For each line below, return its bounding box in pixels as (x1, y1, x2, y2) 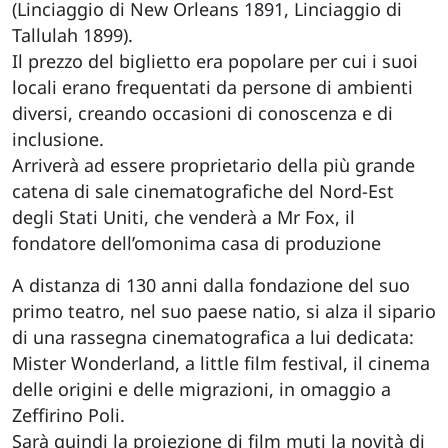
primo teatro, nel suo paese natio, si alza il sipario (12, 299, 436, 324)
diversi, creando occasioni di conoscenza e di (12, 101, 393, 126)
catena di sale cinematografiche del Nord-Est (12, 179, 394, 204)
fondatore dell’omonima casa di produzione (12, 231, 381, 256)
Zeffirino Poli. (12, 403, 125, 428)
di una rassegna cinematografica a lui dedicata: (12, 325, 414, 350)
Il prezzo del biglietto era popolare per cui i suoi (12, 49, 418, 74)
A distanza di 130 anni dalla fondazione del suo (12, 273, 410, 298)
